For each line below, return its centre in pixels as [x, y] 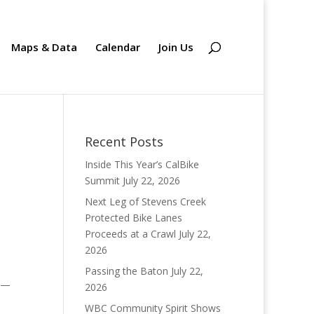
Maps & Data [44, 47]
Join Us [176, 47]
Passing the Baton [126, 271]
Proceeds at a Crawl [130, 234]
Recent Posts [124, 142]
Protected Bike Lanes [133, 218]
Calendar [118, 47]
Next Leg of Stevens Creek [145, 202]
